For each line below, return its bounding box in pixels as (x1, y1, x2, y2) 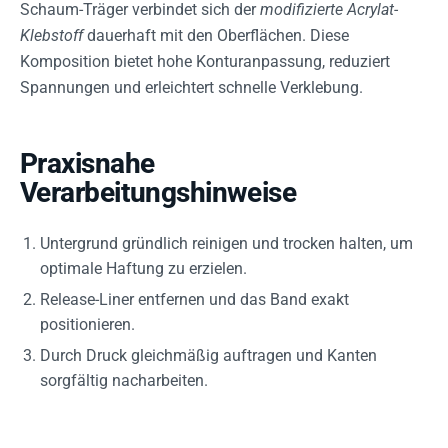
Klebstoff (20, 25, 83, 45)
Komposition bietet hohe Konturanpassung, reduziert (20, 51, 390, 71)
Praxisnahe (20, 146, 155, 180)
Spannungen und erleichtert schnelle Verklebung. (20, 77, 363, 97)
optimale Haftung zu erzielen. (40, 258, 247, 278)
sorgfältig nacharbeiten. (40, 370, 208, 390)
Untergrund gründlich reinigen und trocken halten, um (40, 233, 413, 253)
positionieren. (40, 314, 135, 334)
